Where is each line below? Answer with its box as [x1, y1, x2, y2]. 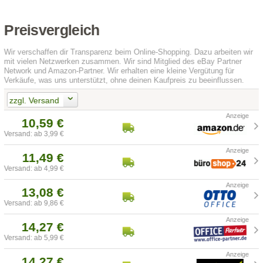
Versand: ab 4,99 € [4, 164, 65, 173]
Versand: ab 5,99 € [4, 234, 65, 242]
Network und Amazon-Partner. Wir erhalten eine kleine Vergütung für [4, 66, 235, 76]
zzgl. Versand [9, 95, 59, 105]
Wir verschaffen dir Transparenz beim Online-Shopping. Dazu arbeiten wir [4, 48, 254, 57]
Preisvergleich [4, 22, 100, 39]
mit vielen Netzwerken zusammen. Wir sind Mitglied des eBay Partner [4, 57, 242, 66]
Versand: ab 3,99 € [4, 130, 65, 139]
